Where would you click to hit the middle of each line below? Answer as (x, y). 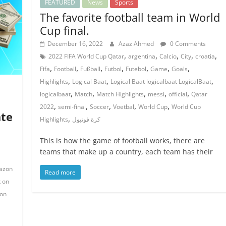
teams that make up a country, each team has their (127, 151)
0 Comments (187, 43)
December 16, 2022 (75, 43)
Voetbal (124, 106)
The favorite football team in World (130, 17)
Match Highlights (120, 94)
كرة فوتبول (87, 119)
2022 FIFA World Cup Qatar (87, 56)
